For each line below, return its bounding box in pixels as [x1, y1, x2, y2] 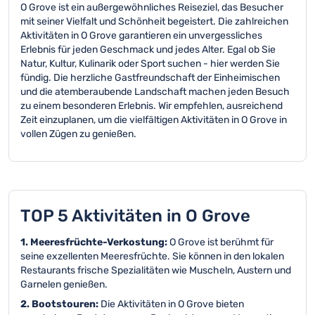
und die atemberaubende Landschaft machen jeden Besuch [20, 86, 290, 98]
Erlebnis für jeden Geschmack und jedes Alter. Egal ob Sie [20, 44, 276, 56]
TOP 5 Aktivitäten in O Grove [20, 206, 250, 226]
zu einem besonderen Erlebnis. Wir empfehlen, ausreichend [20, 100, 283, 112]
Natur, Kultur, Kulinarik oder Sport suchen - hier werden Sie [20, 58, 280, 70]
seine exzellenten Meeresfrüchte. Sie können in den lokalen [20, 250, 284, 262]
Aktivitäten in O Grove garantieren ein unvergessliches [20, 30, 262, 41]
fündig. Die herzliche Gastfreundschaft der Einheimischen [20, 72, 280, 84]
